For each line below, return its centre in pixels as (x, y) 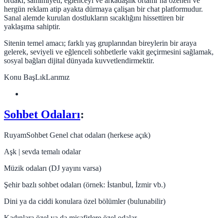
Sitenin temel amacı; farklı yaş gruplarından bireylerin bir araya (100, 43)
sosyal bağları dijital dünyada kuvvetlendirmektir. (79, 61)
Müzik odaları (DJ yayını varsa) (53, 168)
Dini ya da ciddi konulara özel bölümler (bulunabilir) (85, 201)
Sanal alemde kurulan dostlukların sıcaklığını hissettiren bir (94, 18)
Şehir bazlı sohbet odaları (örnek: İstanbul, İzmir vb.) (85, 185)
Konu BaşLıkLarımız (37, 77)
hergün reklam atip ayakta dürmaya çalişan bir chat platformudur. (103, 9)
